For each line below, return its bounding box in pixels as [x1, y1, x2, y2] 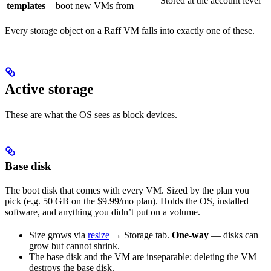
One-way [172, 229, 209, 240]
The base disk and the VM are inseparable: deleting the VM [29, 251, 256, 262]
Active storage [5, 80, 94, 97]
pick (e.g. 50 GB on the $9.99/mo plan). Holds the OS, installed [5, 195, 249, 206]
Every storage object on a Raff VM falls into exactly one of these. [5, 25, 255, 36]
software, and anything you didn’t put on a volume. [5, 206, 200, 217]
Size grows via [29, 229, 88, 240]
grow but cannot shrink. [29, 240, 120, 251]
